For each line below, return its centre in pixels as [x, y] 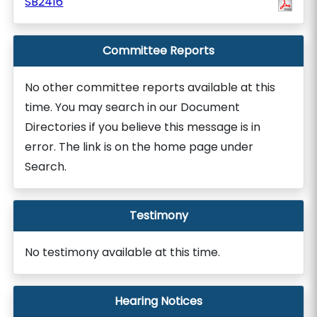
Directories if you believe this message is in [143, 127]
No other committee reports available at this [150, 87]
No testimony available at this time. [123, 252]
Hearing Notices [158, 301]
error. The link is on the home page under [139, 147]
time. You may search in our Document [133, 107]
